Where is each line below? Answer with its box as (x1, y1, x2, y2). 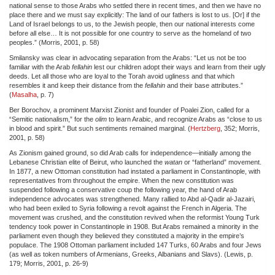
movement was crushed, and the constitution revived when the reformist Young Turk (9, 213, 260, 221)
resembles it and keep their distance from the (9, 81, 145, 89)
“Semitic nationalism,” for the (9, 115, 95, 123)
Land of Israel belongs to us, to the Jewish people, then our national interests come (9, 20, 255, 28)
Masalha (12, 90, 37, 98)
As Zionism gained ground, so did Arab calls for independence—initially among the (9, 149, 251, 157)
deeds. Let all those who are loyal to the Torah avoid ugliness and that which (9, 72, 234, 80)
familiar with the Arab (9, 63, 72, 71)
